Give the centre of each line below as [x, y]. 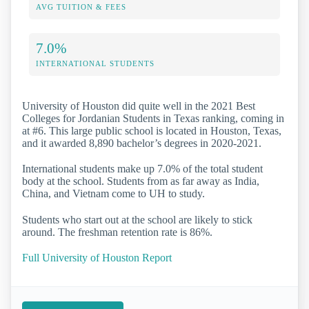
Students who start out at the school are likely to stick [137, 219]
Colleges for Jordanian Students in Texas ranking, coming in [153, 119]
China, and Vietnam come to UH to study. [113, 194]
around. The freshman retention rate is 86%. [117, 232]
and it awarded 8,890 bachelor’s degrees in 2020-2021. [142, 143]
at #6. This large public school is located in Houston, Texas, [152, 131]
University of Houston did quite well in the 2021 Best [139, 106]
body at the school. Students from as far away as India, [141, 181]
